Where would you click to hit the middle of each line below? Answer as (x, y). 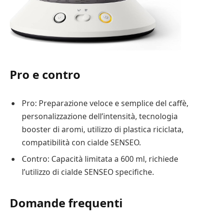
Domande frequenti (66, 203)
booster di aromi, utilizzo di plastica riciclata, (103, 130)
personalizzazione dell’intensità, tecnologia (100, 116)
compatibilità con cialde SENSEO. (81, 143)
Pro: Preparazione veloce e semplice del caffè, (105, 103)
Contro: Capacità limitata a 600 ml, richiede (100, 159)
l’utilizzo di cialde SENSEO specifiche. (88, 172)
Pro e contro (45, 75)
